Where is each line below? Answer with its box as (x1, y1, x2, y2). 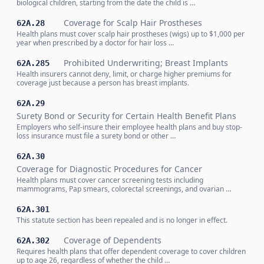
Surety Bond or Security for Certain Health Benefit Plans (16, 110, 236, 121)
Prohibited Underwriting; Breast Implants (64, 57, 228, 68)
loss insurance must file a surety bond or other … (16, 131, 176, 141)
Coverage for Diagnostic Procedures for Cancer (16, 163, 202, 174)
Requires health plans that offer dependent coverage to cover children (16, 246, 246, 256)
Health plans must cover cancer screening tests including (16, 175, 203, 185)
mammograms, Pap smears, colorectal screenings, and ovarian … (16, 184, 231, 194)
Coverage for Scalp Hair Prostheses (64, 17, 202, 28)
